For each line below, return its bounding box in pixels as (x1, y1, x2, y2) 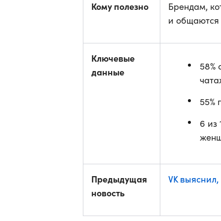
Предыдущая (91, 173, 147, 185)
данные (91, 66, 124, 78)
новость (91, 186, 125, 199)
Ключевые (91, 52, 135, 64)
